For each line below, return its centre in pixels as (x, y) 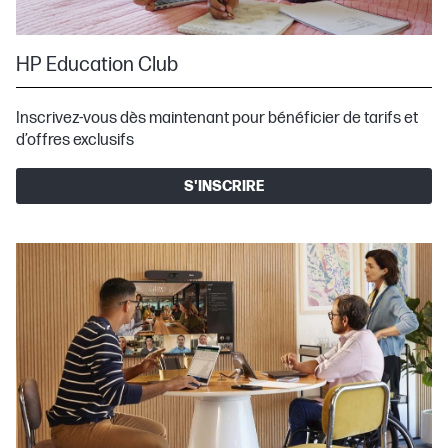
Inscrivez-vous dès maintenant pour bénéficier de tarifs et (217, 119)
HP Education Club (97, 65)
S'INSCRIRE (224, 186)
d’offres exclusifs (75, 141)
